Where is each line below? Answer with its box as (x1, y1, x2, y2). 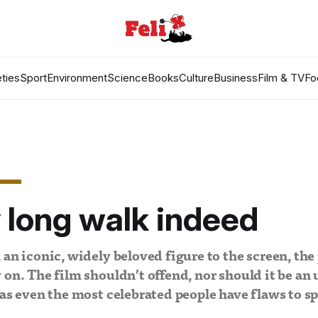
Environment (46, 71, 107, 84)
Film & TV (257, 71, 305, 84)
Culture (178, 71, 214, 84)
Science (106, 71, 148, 84)
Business (213, 71, 258, 84)
